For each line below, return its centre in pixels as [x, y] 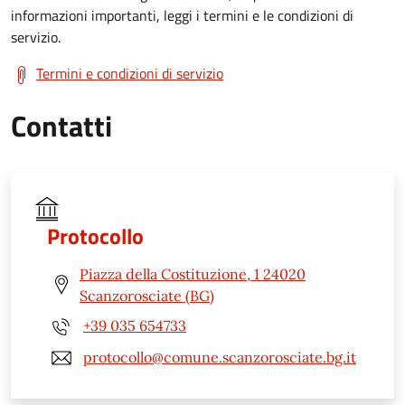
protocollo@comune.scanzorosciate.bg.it [220, 358]
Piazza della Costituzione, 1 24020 [193, 273]
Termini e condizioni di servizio [130, 73]
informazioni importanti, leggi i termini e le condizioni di [182, 15]
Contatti [61, 125]
